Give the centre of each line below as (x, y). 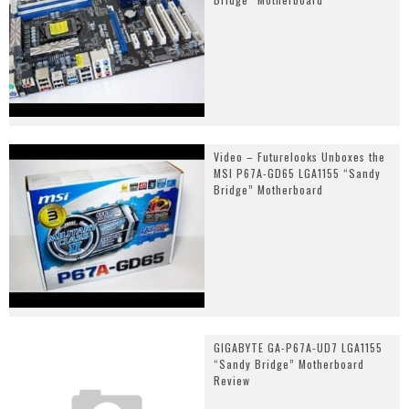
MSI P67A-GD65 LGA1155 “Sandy (297, 173)
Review (232, 380)
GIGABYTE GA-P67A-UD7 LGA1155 (298, 347)
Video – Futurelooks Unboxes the (299, 157)
